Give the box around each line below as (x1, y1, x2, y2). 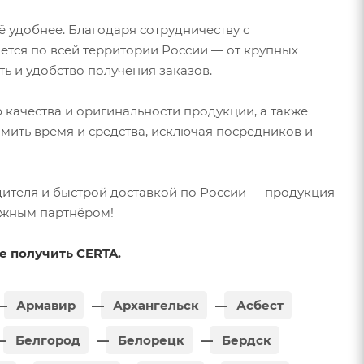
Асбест (233, 297, 284, 313)
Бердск (219, 331, 271, 348)
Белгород (12, 331, 80, 348)
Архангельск (110, 297, 199, 313)
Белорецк (115, 331, 184, 348)
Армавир (13, 297, 76, 313)
